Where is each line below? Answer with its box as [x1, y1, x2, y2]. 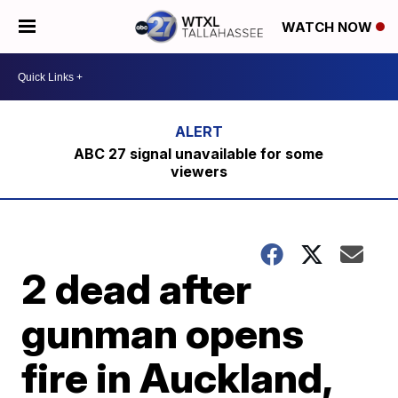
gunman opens [21, 308, 305, 358]
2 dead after [21, 264, 252, 314]
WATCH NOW [282, 19, 376, 36]
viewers [170, 163, 227, 180]
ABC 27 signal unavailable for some [74, 145, 324, 163]
